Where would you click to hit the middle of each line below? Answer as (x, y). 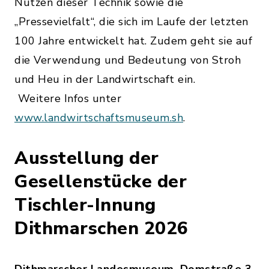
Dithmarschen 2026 (101, 229)
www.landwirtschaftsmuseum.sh (99, 118)
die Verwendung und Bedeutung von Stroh (128, 60)
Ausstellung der (87, 159)
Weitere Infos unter (68, 99)
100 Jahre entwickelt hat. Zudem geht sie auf (133, 41)
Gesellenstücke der (101, 182)
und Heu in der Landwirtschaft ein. (105, 80)
